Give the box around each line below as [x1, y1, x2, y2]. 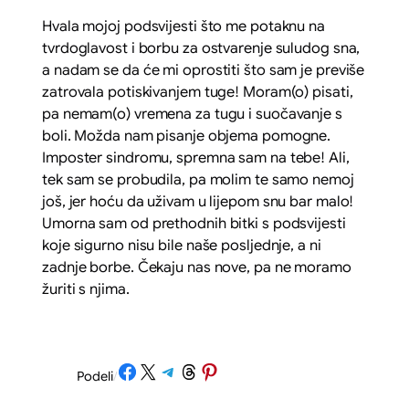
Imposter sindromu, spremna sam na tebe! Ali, [42, 148, 350, 167]
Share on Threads [177, 360, 238, 381]
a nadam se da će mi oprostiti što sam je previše [42, 60, 365, 79]
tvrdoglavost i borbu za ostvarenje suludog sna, [42, 38, 361, 58]
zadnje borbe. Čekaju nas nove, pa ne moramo [42, 257, 351, 277]
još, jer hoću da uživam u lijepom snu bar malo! [42, 192, 354, 211]
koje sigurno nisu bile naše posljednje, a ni [42, 236, 321, 255]
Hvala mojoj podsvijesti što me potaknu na [42, 16, 325, 36]
